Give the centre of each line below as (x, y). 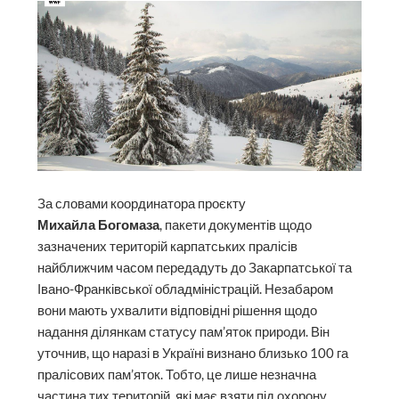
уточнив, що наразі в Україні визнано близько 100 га (193, 354)
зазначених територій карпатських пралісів (168, 247)
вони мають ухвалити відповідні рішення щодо (178, 311)
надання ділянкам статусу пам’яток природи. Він (184, 332)
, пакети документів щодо (236, 225)
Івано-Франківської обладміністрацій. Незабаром (186, 289)
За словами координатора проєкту (142, 204)
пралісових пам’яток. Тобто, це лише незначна (177, 375)
